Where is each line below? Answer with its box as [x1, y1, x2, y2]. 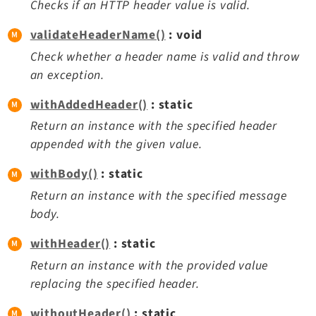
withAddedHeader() [30, 95, 148, 114]
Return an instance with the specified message [30, 187, 287, 205]
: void [165, 25, 203, 44]
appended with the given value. [30, 135, 202, 154]
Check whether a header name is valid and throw [30, 47, 300, 66]
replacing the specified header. [30, 274, 200, 293]
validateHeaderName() [30, 25, 166, 44]
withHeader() [30, 235, 111, 253]
